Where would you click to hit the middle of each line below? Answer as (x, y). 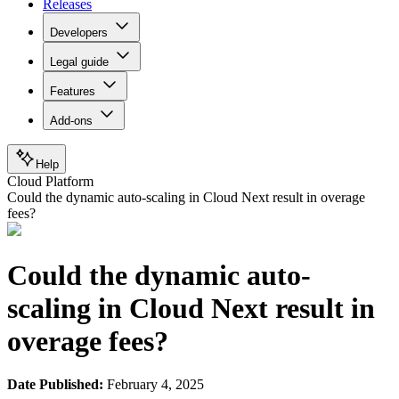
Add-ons (71, 121)
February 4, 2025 (155, 384)
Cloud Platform (50, 182)
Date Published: (57, 384)
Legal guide (79, 62)
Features (73, 92)
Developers (79, 33)
